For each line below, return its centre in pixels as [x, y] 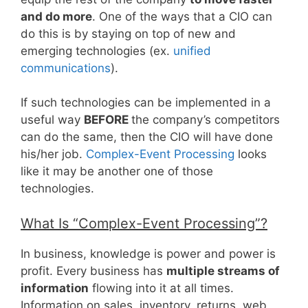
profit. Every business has [93, 271]
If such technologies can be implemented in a [146, 103]
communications [66, 68]
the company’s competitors [206, 120]
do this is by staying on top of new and [128, 33]
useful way [52, 120]
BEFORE [108, 120]
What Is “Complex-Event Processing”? [144, 223]
